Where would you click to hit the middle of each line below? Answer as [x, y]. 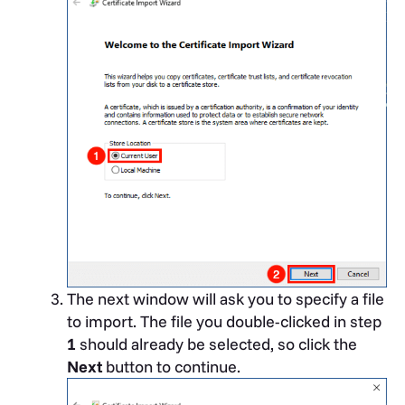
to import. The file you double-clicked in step [224, 322]
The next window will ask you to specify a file [226, 299]
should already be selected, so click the [217, 344]
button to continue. [171, 367]
